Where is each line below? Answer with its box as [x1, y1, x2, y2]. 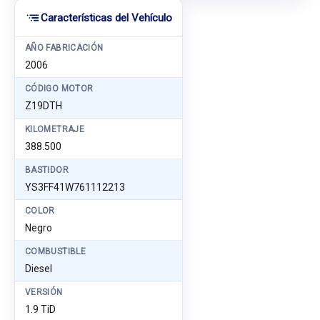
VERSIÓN [25, 287, 63, 297]
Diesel [25, 263, 52, 274]
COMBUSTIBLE [25, 246, 86, 256]
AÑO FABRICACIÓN [25, 43, 104, 53]
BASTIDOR [25, 165, 69, 175]
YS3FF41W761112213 [25, 181, 125, 193]
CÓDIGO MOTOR [25, 84, 94, 94]
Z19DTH [25, 100, 62, 111]
